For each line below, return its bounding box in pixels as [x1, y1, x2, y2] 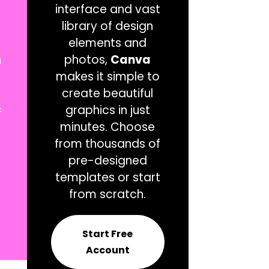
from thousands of [55, 136, 161, 152]
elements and [68, 35, 147, 51]
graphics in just [65, 102, 150, 118]
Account [85, 243, 130, 257]
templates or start [55, 169, 160, 186]
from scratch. [69, 186, 147, 202]
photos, [64, 52, 111, 68]
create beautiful [62, 85, 154, 101]
